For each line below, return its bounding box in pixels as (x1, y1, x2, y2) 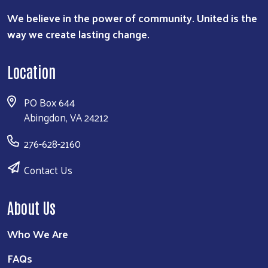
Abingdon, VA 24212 (24, 108, 108, 126)
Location (7, 61, 56, 81)
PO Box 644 (24, 93, 75, 111)
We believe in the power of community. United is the (7, 7, 257, 28)
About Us (7, 197, 56, 217)
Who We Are (7, 223, 68, 243)
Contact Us (24, 160, 72, 179)
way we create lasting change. (7, 23, 150, 44)
